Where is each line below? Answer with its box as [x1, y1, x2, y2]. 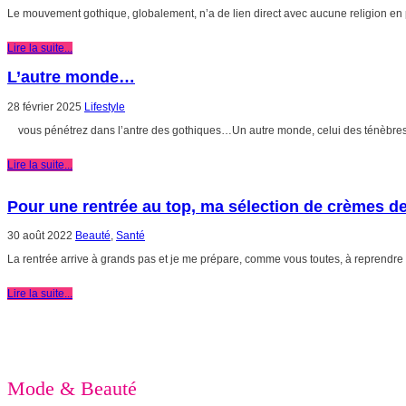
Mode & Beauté [7, 376, 137, 400]
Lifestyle [84, 100, 125, 113]
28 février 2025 [7, 100, 82, 113]
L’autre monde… [7, 67, 135, 86]
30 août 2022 [7, 229, 72, 243]
